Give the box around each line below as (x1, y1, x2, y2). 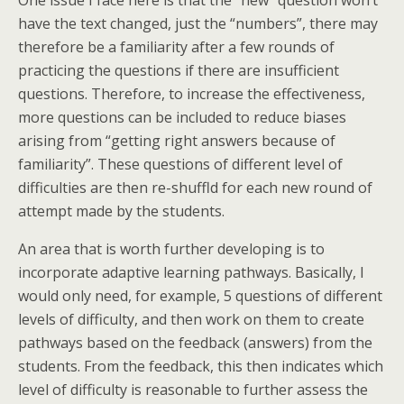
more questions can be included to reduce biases (18, 107, 346, 128)
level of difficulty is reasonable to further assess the (18, 380, 368, 400)
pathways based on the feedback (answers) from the (18, 333, 372, 353)
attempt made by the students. (18, 201, 225, 222)
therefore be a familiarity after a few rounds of (18, 37, 335, 58)
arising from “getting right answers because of (18, 131, 335, 151)
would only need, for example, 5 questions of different (18, 286, 382, 307)
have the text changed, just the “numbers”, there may (18, 14, 378, 34)
